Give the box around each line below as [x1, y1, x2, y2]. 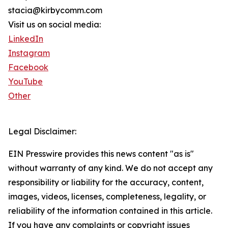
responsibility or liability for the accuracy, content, [8, 177, 204, 188]
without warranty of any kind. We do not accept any [8, 163, 213, 174]
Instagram [8, 48, 50, 59]
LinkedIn [8, 34, 43, 44]
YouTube [8, 76, 43, 87]
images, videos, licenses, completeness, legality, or [8, 191, 206, 202]
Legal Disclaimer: [8, 126, 76, 137]
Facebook [8, 62, 48, 73]
